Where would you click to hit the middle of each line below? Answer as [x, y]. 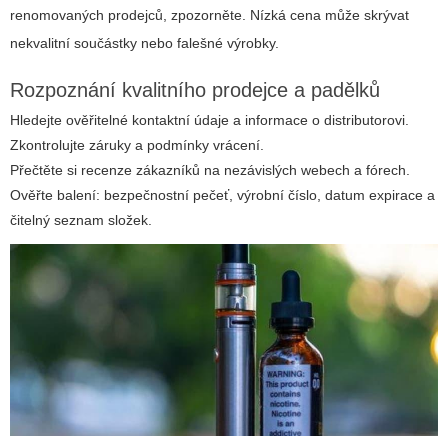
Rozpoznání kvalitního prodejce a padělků [195, 89]
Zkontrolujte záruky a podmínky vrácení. [137, 144]
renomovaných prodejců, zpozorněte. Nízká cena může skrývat [209, 14]
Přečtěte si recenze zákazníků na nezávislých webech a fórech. [210, 169]
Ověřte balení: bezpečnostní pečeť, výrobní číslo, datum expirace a [222, 194]
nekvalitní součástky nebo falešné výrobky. [144, 42]
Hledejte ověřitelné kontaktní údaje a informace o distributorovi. [209, 119]
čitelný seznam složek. [81, 219]
